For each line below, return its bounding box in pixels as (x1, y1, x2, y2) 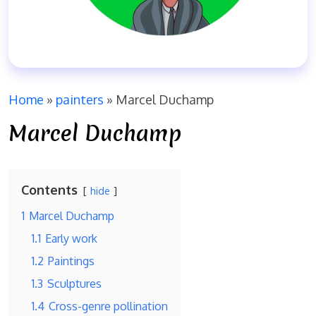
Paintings (48, 253, 95, 268)
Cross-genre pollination (49, 298, 168, 313)
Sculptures (47, 276, 102, 291)
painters (56, 92, 104, 107)
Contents (21, 182, 78, 197)
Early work (45, 231, 97, 245)
